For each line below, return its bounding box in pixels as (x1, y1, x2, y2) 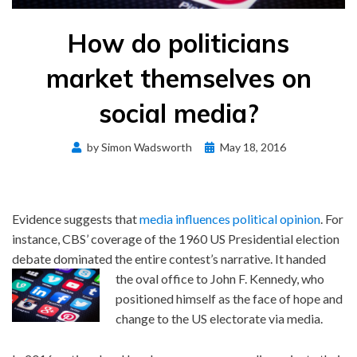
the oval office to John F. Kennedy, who (116, 270, 324, 286)
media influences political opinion (139, 210, 320, 226)
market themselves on (45, 61, 312, 94)
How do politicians (68, 26, 289, 59)
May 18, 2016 (219, 139, 286, 154)
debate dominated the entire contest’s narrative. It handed (12, 250, 326, 266)
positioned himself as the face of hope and (116, 290, 343, 306)
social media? (98, 96, 259, 129)
